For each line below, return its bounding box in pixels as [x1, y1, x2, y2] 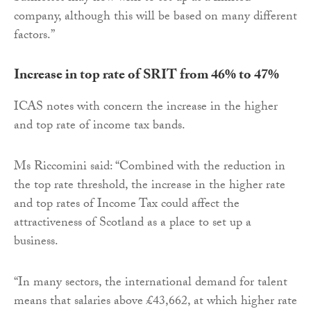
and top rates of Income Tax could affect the [14, 194, 239, 217]
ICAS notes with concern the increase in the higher [14, 97, 278, 119]
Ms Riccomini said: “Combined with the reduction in [14, 157, 285, 179]
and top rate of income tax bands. [14, 116, 185, 138]
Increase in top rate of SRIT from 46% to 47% [14, 65, 279, 89]
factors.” [14, 26, 55, 48]
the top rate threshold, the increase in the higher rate [14, 176, 285, 198]
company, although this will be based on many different [14, 7, 297, 29]
